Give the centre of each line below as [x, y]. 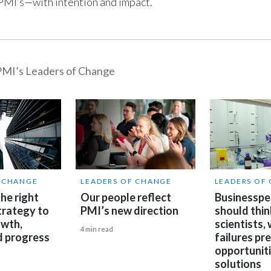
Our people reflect [126, 198]
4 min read [97, 229]
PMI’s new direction [130, 211]
